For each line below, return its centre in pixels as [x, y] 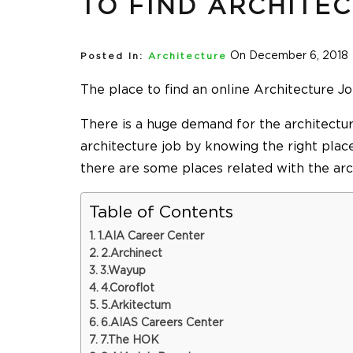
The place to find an [146, 90]
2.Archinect [131, 254]
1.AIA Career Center [150, 237]
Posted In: [112, 57]
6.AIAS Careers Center [162, 323]
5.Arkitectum [136, 306]
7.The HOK [129, 341]
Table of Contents [161, 213]
